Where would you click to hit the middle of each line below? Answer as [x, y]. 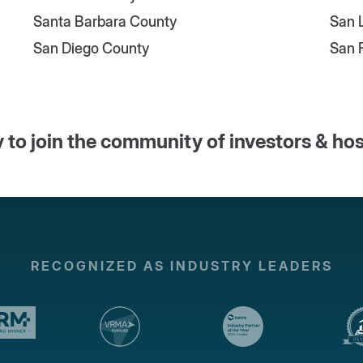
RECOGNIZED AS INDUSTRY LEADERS [181, 266]
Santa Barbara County [105, 22]
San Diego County [91, 49]
